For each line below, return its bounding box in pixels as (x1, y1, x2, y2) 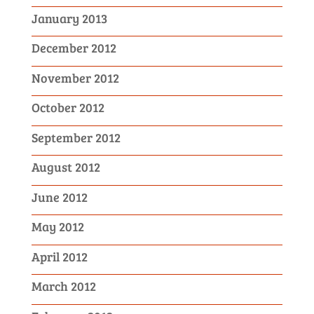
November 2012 (31, 69, 119, 86)
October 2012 (31, 99, 104, 116)
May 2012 (31, 218, 84, 235)
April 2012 (31, 247, 88, 265)
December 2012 (31, 39, 116, 57)
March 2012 (31, 278, 96, 295)
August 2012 (31, 158, 100, 176)
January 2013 (31, 9, 107, 27)
